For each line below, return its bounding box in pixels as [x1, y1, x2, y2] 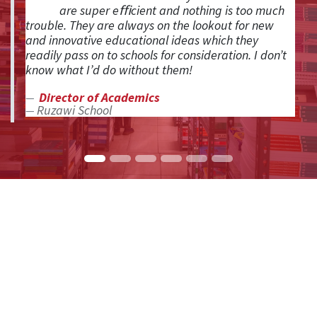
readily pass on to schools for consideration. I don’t [25, 46, 287, 63]
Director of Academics [39, 88, 160, 105]
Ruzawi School [37, 101, 112, 118]
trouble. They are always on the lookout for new [25, 16, 274, 33]
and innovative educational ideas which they [25, 31, 258, 48]
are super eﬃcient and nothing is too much [59, 1, 284, 18]
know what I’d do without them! [25, 61, 192, 78]
